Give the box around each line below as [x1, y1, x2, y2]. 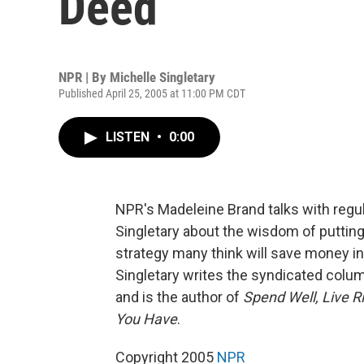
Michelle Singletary [110, 69, 215, 85]
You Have [115, 310, 177, 327]
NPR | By [58, 69, 110, 85]
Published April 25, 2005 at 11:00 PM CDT [58, 87, 245, 100]
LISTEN [106, 129, 153, 145]
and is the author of [115, 288, 243, 305]
